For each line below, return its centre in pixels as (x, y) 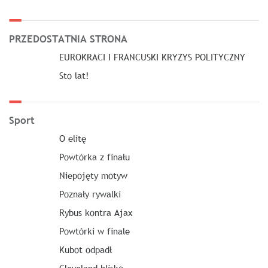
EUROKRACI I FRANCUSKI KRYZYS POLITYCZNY (152, 57)
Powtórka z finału (94, 156)
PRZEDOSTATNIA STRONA (68, 39)
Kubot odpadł (85, 249)
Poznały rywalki (90, 194)
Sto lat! (74, 75)
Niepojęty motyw (93, 175)
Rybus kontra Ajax (96, 212)
